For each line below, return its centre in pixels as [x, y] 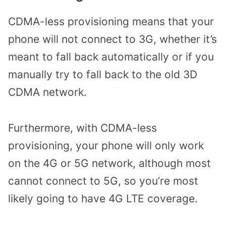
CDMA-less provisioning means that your [111, 22]
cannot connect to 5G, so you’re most [103, 181]
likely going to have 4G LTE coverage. [103, 198]
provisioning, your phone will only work [106, 145]
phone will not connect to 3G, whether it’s [112, 39]
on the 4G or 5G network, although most [109, 163]
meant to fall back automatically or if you [111, 57]
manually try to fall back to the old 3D [103, 75]
